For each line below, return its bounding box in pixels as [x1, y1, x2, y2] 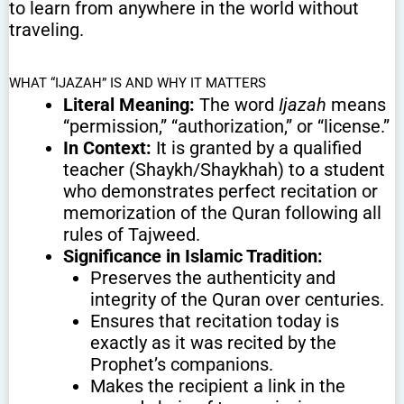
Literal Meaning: [63, 93, 195, 115]
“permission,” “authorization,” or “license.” [63, 115, 390, 137]
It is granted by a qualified [151, 136, 362, 159]
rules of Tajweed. [63, 223, 200, 245]
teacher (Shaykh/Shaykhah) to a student [63, 158, 385, 180]
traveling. [9, 18, 84, 41]
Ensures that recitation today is [90, 309, 339, 332]
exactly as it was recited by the [90, 331, 336, 353]
